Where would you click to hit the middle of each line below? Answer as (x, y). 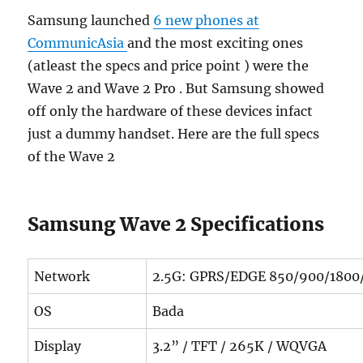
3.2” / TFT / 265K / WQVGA (240, 346)
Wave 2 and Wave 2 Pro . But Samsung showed (176, 89)
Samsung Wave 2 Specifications (176, 224)
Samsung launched (91, 21)
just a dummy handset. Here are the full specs (174, 134)
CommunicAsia (78, 43)
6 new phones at (207, 21)
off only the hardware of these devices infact (171, 111)
